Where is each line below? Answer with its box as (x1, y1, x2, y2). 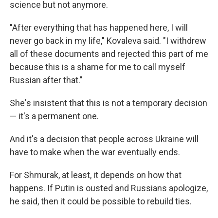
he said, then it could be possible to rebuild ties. (10, 196, 192, 206)
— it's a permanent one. (10, 110, 99, 121)
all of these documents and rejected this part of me (10, 48, 208, 59)
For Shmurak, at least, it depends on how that (10, 169, 182, 180)
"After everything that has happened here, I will (10, 22, 188, 33)
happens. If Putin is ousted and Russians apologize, (10, 182, 208, 193)
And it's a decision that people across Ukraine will (10, 133, 199, 144)
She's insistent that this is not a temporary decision (10, 97, 207, 108)
